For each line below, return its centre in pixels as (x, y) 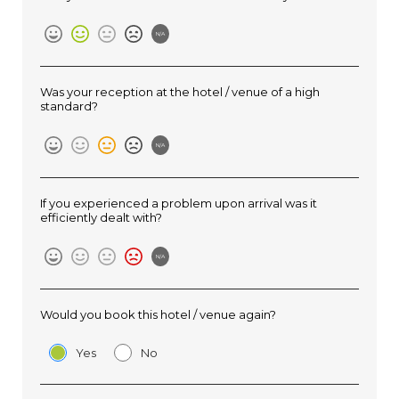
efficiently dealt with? (101, 217)
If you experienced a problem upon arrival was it (179, 203)
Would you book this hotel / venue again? (158, 314)
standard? (69, 106)
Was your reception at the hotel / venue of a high (180, 92)
